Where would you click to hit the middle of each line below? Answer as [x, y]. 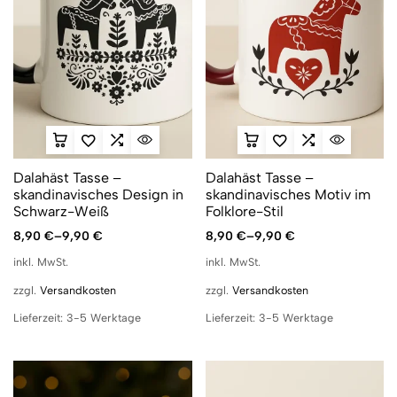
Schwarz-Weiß [61, 212]
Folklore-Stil [244, 212]
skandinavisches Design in [98, 195]
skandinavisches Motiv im [288, 195]
